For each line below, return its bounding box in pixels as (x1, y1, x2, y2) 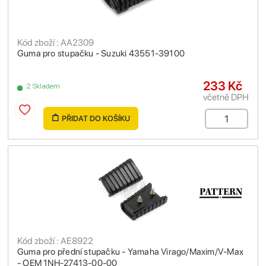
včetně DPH (203, 91, 249, 103)
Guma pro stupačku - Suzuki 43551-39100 (17, 48, 185, 59)
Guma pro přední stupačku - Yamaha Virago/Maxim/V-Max (17, 246, 243, 257)
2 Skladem (26, 82, 61, 90)
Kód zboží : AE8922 (17, 235, 93, 246)
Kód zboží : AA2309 (17, 37, 94, 48)
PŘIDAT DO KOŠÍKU (61, 114, 130, 123)
